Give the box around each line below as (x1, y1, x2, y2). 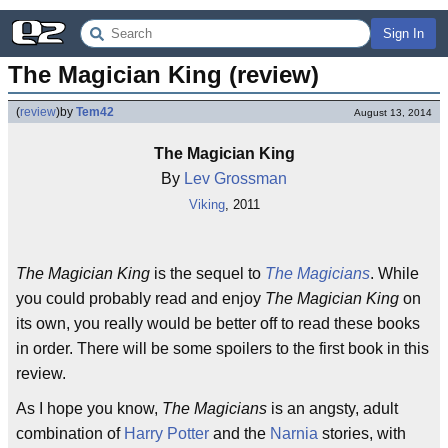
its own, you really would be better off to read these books (16, 315, 420, 332)
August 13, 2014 (354, 107, 432, 118)
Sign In (383, 26, 424, 41)
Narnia (270, 425, 318, 442)
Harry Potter (124, 425, 209, 442)
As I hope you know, (16, 400, 162, 417)
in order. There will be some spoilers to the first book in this (16, 340, 429, 357)
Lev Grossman (184, 170, 287, 187)
